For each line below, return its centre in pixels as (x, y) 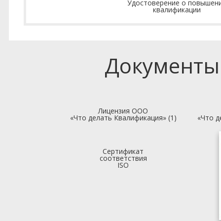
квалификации (177, 10)
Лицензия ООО (123, 111)
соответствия (123, 158)
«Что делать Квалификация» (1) (123, 118)
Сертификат (123, 151)
